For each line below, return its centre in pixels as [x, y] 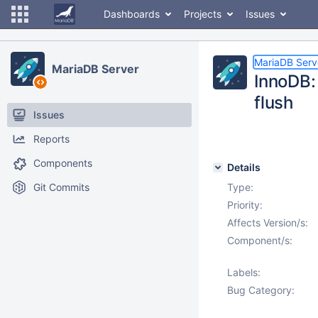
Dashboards [132, 14]
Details [244, 167]
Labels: [244, 272]
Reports [51, 139]
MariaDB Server [95, 69]
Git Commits [61, 187]
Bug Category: [261, 290]
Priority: [245, 205]
